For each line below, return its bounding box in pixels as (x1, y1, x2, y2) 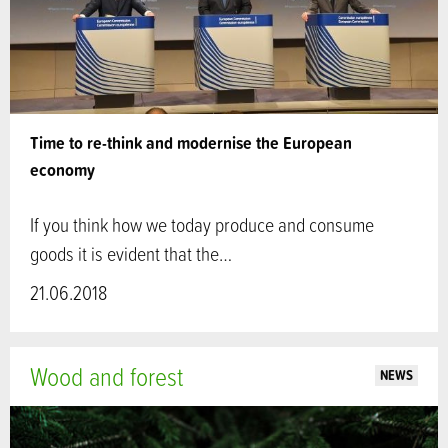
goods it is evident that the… (30, 240, 232, 268)
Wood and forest (30, 357, 183, 394)
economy (30, 157, 95, 183)
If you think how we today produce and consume (30, 211, 374, 239)
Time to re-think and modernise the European (30, 130, 352, 156)
